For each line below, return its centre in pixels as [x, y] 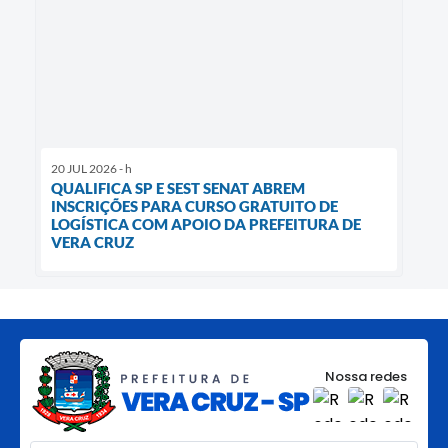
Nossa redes [365, 377]
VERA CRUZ [92, 241]
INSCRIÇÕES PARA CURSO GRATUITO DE [194, 205]
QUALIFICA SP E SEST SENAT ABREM [178, 187]
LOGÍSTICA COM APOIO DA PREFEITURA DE [206, 223]
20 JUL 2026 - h [91, 168]
